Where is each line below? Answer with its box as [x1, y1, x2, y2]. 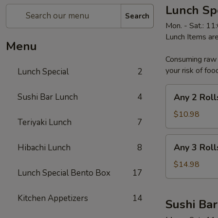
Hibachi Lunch [18, 142, 71, 153]
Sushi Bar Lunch [18, 91, 78, 103]
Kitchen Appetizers [18, 193, 88, 204]
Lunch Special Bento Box [18, 167, 110, 179]
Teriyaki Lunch [18, 117, 72, 128]
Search [125, 11, 149, 21]
